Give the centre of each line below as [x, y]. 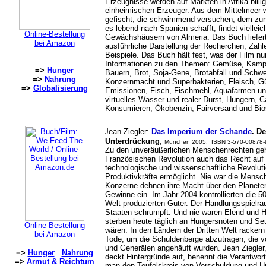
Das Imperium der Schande [202, 132]
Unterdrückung [132, 141]
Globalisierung [60, 88]
